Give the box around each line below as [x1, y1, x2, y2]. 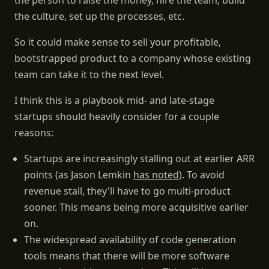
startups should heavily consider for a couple [14, 110, 219, 123]
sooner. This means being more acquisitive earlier [24, 201, 249, 214]
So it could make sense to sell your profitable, [14, 35, 221, 49]
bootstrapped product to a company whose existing [14, 52, 251, 65]
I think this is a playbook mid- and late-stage [14, 94, 214, 107]
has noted [133, 168, 179, 181]
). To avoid [179, 168, 225, 181]
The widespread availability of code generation [24, 233, 236, 246]
